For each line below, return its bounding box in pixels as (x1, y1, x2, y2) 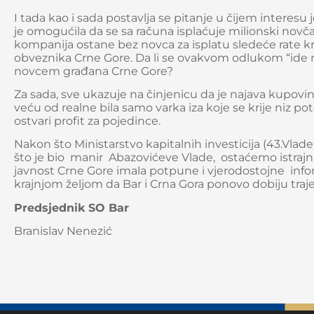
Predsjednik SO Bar (14, 200, 136, 214)
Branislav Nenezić (14, 224, 112, 238)
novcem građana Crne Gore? (14, 64, 173, 78)
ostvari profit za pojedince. (14, 114, 163, 128)
